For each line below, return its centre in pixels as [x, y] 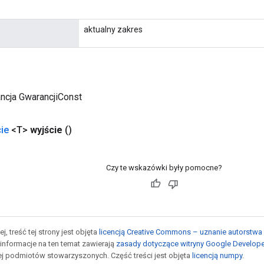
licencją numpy [217, 255]
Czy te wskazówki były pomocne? [164, 167]
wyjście [46, 130]
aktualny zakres [113, 29]
